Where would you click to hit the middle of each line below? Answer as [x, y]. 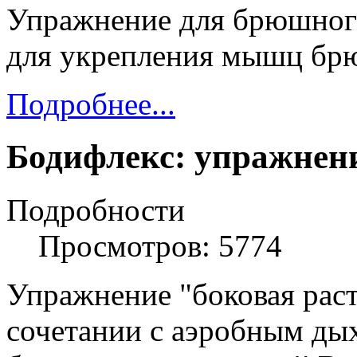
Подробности [96, 210]
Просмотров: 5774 [160, 246]
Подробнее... [91, 104]
